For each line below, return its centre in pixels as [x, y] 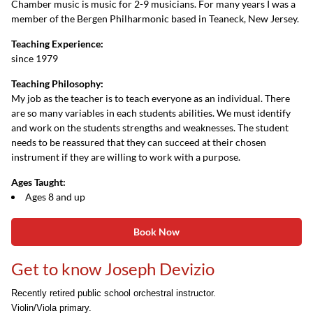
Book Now [156, 232]
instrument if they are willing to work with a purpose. [126, 157]
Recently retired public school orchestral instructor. [114, 293]
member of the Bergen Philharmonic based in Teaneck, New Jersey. [155, 19]
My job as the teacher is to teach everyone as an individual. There [151, 98]
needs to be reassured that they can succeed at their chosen [139, 142]
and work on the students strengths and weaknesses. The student [150, 128]
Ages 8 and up [55, 197]
